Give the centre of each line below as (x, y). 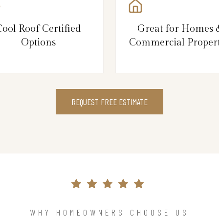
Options (38, 42)
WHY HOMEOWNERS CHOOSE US (109, 212)
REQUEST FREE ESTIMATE (109, 101)
